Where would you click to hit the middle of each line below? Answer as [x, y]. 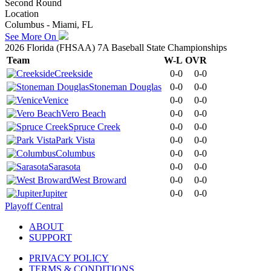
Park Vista [75, 140]
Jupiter [54, 193]
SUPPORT [51, 237]
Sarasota [64, 166]
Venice [55, 100]
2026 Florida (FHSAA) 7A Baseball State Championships [116, 47]
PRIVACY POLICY [69, 258]
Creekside [73, 73]
